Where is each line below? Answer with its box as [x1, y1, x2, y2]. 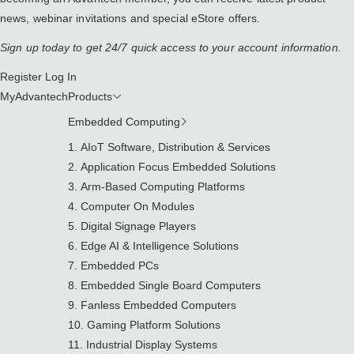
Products [68, 90, 112, 103]
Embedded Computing [68, 115, 180, 128]
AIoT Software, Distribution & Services [81, 141, 270, 153]
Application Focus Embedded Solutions [81, 160, 276, 173]
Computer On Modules [81, 200, 194, 213]
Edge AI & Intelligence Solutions [81, 239, 239, 252]
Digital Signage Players [81, 220, 196, 232]
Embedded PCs [81, 259, 159, 272]
